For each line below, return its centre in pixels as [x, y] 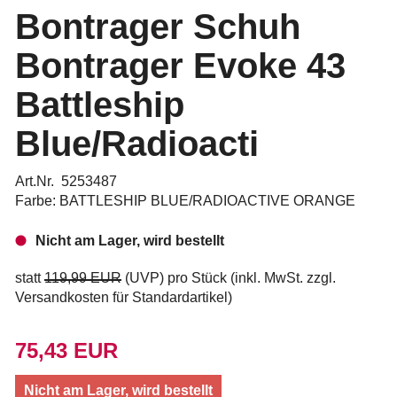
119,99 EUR [83, 278]
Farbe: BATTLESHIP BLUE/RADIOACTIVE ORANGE [185, 201]
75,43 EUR [66, 350]
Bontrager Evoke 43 [180, 66]
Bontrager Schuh [158, 27]
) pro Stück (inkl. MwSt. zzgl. [248, 278]
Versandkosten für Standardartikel [121, 297]
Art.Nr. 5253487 [66, 181]
